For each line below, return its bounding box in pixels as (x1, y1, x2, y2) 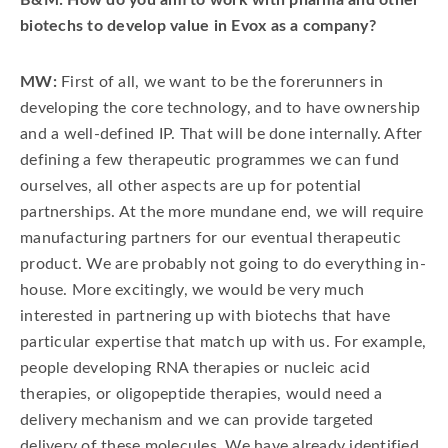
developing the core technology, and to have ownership (20, 100, 421, 116)
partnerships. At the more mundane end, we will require (20, 204, 424, 220)
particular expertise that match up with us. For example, (20, 334, 426, 350)
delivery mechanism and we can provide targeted (20, 412, 374, 428)
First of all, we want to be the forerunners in (56, 74, 384, 90)
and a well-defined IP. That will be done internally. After (20, 126, 423, 142)
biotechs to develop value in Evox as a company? (20, 18, 376, 34)
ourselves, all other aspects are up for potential (20, 178, 362, 194)
